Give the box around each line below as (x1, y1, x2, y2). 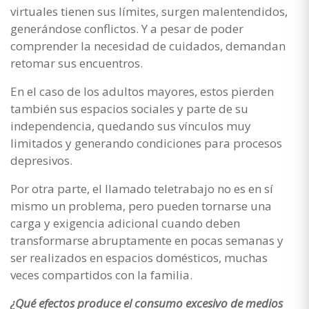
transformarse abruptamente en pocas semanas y (10, 232, 283, 248)
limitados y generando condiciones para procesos (10, 134, 282, 151)
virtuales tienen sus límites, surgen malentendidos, (10, 3, 288, 19)
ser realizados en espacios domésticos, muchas (10, 249, 268, 266)
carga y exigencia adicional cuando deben (10, 215, 240, 231)
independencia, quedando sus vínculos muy (10, 117, 251, 134)
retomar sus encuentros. (10, 54, 143, 71)
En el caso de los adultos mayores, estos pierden (10, 83, 274, 99)
